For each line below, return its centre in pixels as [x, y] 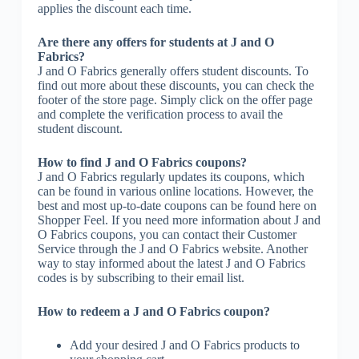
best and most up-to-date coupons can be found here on [177, 205]
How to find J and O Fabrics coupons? [142, 162]
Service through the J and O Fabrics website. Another [172, 248]
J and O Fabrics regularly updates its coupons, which [171, 176]
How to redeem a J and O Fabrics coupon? [153, 311]
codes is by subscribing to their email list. [141, 277]
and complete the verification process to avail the [160, 114]
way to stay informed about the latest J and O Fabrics [171, 263]
